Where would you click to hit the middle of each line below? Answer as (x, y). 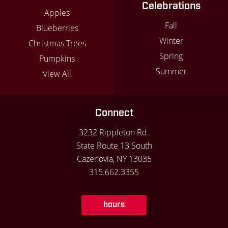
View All (57, 74)
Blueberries (57, 28)
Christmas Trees (57, 43)
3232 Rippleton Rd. (114, 132)
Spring (171, 56)
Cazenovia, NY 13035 (114, 159)
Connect (114, 113)
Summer (171, 71)
